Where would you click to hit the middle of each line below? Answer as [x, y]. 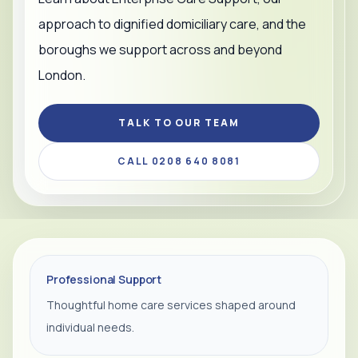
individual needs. [90, 327]
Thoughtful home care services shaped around [171, 305]
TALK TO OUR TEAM [179, 123]
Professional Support [104, 279]
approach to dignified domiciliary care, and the [172, 24]
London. [62, 75]
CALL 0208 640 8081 [179, 161]
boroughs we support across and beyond [160, 50]
